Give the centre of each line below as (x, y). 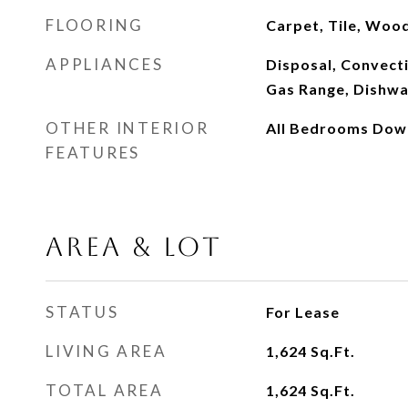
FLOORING (95, 25)
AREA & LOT (134, 247)
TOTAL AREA (105, 390)
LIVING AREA (107, 351)
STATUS (82, 312)
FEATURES (93, 153)
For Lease (302, 312)
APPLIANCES (105, 64)
